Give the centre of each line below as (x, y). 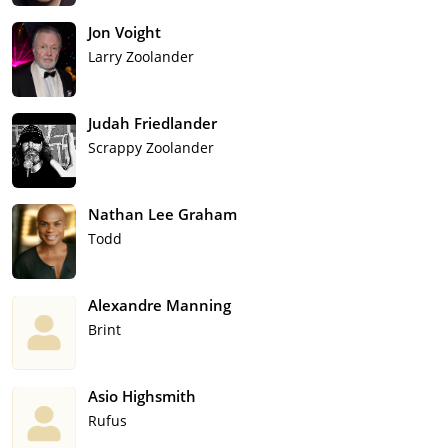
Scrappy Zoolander (151, 148)
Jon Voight (124, 32)
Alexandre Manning (159, 305)
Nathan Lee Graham (162, 214)
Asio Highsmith (142, 396)
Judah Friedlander (152, 123)
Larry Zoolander (141, 57)
